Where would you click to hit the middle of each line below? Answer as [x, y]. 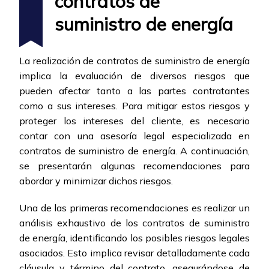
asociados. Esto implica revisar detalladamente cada [134, 253]
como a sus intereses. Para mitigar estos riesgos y [134, 106]
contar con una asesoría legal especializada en [134, 136]
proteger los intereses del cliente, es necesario [134, 121]
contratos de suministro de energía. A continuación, [134, 151]
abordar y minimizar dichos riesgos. [96, 181]
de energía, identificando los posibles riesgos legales [134, 238]
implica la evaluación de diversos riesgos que [134, 76]
